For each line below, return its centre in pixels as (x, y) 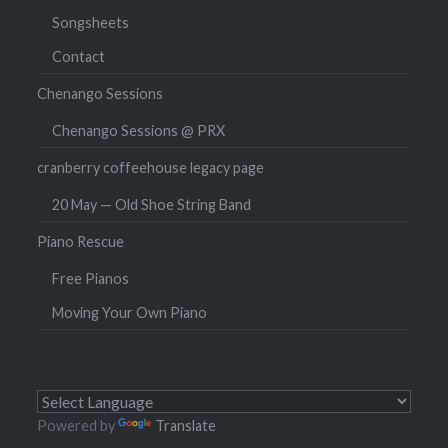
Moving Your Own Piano (130, 313)
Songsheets (91, 23)
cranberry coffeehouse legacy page (151, 168)
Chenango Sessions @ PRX (139, 131)
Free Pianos (91, 279)
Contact (79, 57)
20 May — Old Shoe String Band (152, 205)
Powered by (78, 426)
